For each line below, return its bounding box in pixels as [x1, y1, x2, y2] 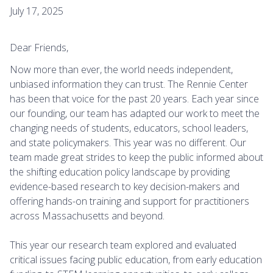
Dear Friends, [10, 41, 68, 55]
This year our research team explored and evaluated [10, 238, 236, 252]
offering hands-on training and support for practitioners [10, 194, 249, 208]
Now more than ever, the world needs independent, [10, 63, 233, 77]
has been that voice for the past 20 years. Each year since [10, 92, 259, 106]
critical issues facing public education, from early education [10, 253, 262, 267]
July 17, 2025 [10, 4, 63, 18]
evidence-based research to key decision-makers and [10, 180, 239, 194]
